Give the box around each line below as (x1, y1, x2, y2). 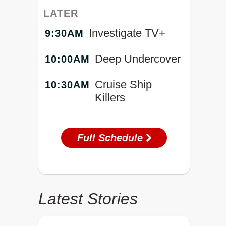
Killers (95, 91, 125, 104)
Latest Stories (38, 189, 138, 208)
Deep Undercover (95, 52, 181, 65)
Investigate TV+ (89, 26, 165, 39)
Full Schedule (77, 132, 146, 143)
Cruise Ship (95, 78, 152, 91)
